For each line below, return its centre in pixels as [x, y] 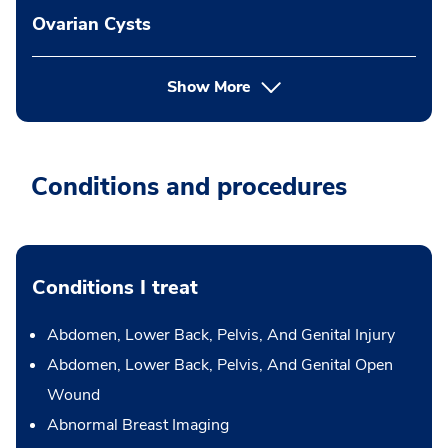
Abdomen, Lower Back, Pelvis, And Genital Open [220, 365]
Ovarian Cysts [91, 24]
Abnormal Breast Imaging [138, 425]
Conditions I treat [115, 287]
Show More [208, 87]
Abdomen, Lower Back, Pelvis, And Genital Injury [221, 335]
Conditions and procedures [189, 187]
